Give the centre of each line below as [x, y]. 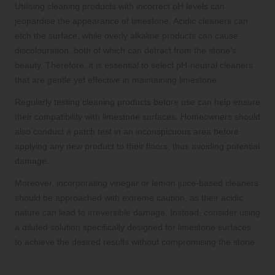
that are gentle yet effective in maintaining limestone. [117, 80]
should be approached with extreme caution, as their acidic [129, 198]
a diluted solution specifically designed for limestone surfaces [133, 227]
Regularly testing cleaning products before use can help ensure [137, 102]
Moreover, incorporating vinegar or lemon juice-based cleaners [137, 183]
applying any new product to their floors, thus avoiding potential [137, 146]
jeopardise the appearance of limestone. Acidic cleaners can [131, 21]
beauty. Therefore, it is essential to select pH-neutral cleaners [134, 65]
